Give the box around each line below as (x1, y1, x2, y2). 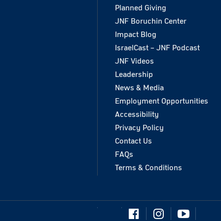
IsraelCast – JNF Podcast (115, 44, 200, 52)
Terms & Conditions (115, 164, 182, 172)
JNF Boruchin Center (115, 17, 186, 26)
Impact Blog (115, 31, 156, 39)
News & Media (115, 84, 164, 92)
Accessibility (115, 110, 159, 119)
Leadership (115, 71, 153, 79)
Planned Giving (115, 4, 166, 12)
